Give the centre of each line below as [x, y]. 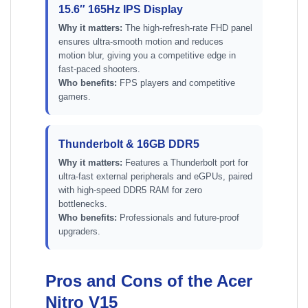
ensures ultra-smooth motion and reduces [141, 42]
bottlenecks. [83, 204]
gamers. [75, 97]
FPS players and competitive [176, 83]
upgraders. [79, 232]
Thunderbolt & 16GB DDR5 [129, 144]
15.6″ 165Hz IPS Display [121, 10]
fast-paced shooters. [99, 69]
